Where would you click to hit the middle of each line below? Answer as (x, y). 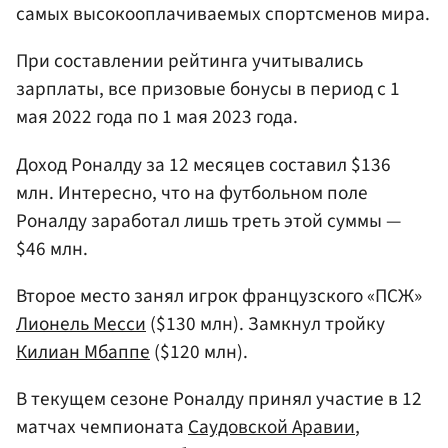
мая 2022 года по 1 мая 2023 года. (157, 117)
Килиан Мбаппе (83, 351)
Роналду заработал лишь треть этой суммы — (208, 220)
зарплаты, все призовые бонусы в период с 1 (208, 89)
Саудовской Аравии (271, 426)
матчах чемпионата (102, 426)
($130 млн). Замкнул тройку (265, 323)
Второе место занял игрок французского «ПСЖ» (219, 295)
